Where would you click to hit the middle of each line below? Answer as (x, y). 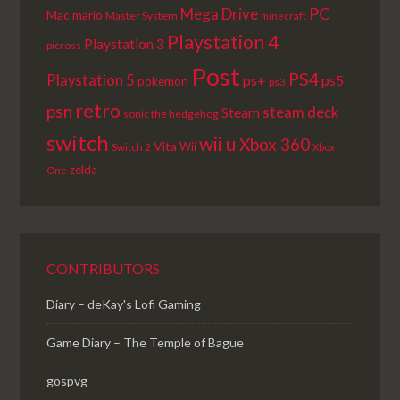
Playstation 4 (223, 42)
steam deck (301, 112)
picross (64, 46)
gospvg (67, 381)
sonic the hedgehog (171, 114)
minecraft (284, 16)
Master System (142, 16)
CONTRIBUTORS (104, 269)
